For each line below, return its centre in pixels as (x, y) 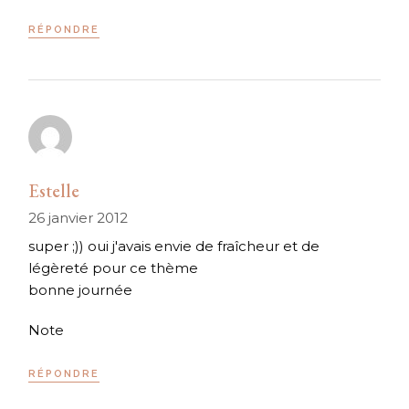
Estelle (54, 191)
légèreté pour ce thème (114, 268)
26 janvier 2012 (79, 218)
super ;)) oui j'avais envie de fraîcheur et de (174, 246)
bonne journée (81, 290)
